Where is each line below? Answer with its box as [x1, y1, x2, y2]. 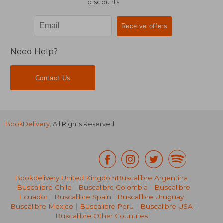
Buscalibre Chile [17, 183, 72, 192]
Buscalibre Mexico [10, 202, 73, 211]
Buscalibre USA [140, 202, 193, 211]
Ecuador [19, 193, 48, 201]
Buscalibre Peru [79, 202, 134, 211]
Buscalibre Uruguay [117, 193, 184, 201]
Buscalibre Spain [54, 193, 111, 201]
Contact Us [35, 74, 71, 82]
